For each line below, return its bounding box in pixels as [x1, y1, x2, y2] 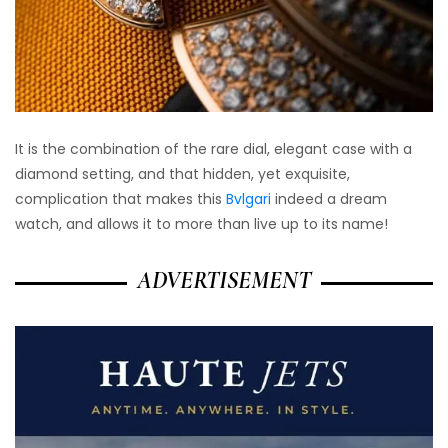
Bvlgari [226, 189, 271, 210]
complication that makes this [15, 189, 226, 210]
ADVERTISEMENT [137, 266, 311, 296]
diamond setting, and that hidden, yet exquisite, [15, 164, 350, 185]
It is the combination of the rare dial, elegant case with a [15, 139, 412, 160]
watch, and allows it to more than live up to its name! [15, 214, 388, 235]
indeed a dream [271, 189, 387, 210]
